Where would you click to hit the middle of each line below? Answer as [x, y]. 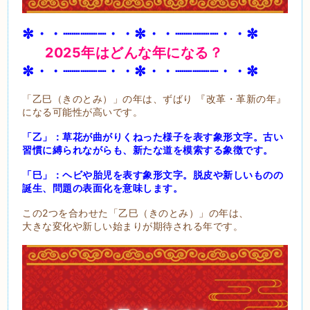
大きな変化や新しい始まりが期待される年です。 [133, 226]
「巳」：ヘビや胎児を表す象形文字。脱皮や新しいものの [153, 175]
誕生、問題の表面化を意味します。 [103, 188]
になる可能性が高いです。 [83, 112]
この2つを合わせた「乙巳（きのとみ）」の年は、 [136, 213]
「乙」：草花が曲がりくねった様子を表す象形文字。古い [153, 137]
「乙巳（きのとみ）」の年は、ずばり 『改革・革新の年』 [154, 99]
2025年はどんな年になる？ [136, 53]
